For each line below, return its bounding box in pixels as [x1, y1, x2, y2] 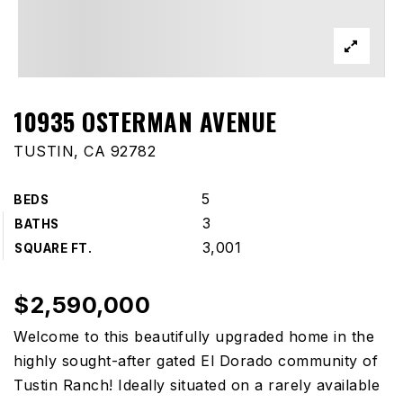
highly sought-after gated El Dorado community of [13, 352, 378, 370]
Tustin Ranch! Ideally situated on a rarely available [13, 376, 380, 394]
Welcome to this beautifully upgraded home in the [13, 327, 374, 345]
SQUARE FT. [14, 241, 92, 255]
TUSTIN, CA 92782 [13, 142, 156, 160]
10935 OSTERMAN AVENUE [13, 103, 277, 139]
